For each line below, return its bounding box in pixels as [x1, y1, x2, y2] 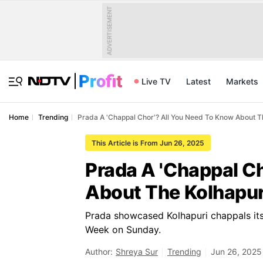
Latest [186, 76, 211, 86]
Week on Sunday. [85, 224, 161, 235]
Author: [85, 247, 113, 257]
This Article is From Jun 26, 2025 [92, 139, 204, 147]
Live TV [141, 76, 171, 86]
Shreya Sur [116, 247, 158, 257]
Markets [226, 76, 258, 86]
